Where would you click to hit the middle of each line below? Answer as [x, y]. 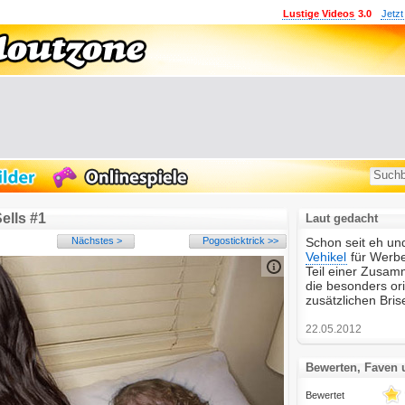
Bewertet [325, 395]
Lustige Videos [319, 14]
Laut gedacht [342, 218]
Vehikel [326, 257]
